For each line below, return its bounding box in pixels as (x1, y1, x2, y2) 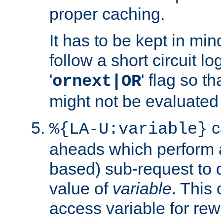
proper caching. (49, 4, 165, 23)
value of (49, 179, 112, 198)
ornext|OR (52, 72, 141, 91)
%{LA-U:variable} (49, 119, 207, 139)
